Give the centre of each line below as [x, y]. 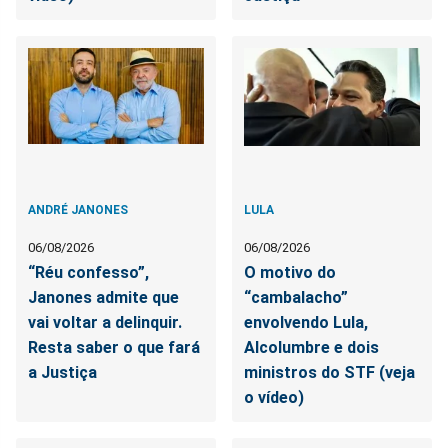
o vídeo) [274, 397]
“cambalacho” [296, 297]
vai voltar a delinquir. [105, 322]
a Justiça [62, 372]
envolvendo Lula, [306, 322]
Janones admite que [103, 297]
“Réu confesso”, [88, 272]
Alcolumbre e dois [312, 347]
